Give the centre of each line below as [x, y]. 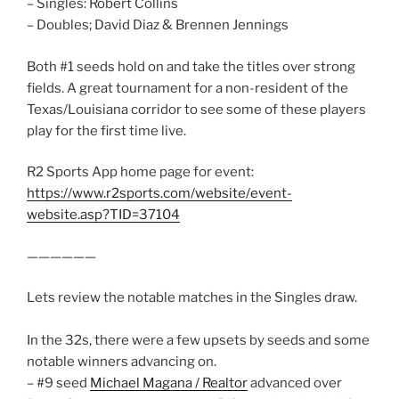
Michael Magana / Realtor [169, 383]
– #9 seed [58, 383]
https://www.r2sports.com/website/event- [159, 194]
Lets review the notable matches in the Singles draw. [192, 298]
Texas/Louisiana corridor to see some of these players [196, 109]
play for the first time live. [106, 130]
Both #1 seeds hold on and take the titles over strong [191, 66]
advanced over [295, 383]
